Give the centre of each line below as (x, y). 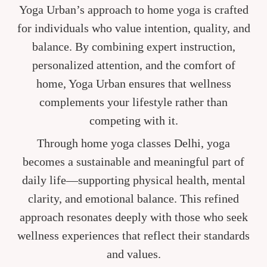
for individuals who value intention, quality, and (133, 28)
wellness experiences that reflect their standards (133, 236)
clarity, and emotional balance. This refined (133, 199)
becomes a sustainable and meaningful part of (133, 162)
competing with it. (133, 120)
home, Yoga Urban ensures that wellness (133, 83)
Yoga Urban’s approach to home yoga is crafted (133, 9)
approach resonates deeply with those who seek (133, 217)
